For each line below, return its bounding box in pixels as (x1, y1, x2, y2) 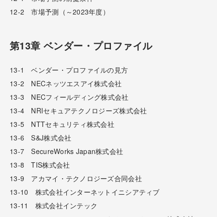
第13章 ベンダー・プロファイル (10, 38, 153, 52)
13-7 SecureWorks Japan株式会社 (10, 146, 124, 156)
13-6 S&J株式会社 (10, 132, 72, 142)
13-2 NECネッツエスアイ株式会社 (10, 78, 122, 88)
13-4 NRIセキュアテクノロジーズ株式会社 (10, 105, 147, 115)
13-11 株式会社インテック (10, 200, 98, 210)
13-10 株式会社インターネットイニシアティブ (10, 186, 160, 197)
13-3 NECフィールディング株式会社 (10, 92, 129, 102)
